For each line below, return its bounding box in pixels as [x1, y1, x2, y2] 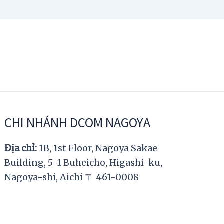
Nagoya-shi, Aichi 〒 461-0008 [4, 171, 139, 183]
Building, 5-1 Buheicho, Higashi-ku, [4, 157, 163, 168]
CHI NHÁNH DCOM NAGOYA [4, 113, 151, 131]
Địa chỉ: [4, 142, 37, 154]
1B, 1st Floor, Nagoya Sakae [37, 142, 158, 154]
